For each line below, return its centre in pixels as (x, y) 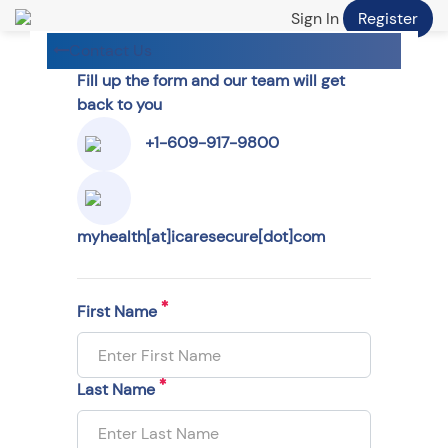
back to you (119, 104)
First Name (119, 311)
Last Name (118, 389)
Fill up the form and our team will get (211, 80)
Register (388, 18)
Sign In (315, 18)
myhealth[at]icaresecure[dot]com (201, 236)
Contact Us (110, 50)
